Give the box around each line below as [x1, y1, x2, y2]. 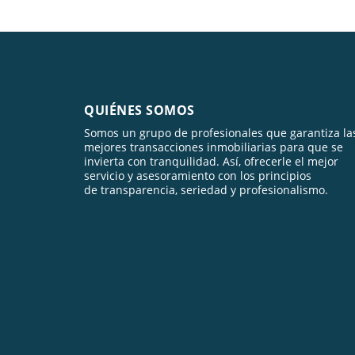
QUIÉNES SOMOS [84, 101, 195, 120]
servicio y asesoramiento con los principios [84, 168, 311, 184]
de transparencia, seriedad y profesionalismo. [84, 182, 331, 198]
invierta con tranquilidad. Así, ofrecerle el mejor [84, 154, 338, 170]
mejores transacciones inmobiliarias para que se [84, 139, 343, 155]
